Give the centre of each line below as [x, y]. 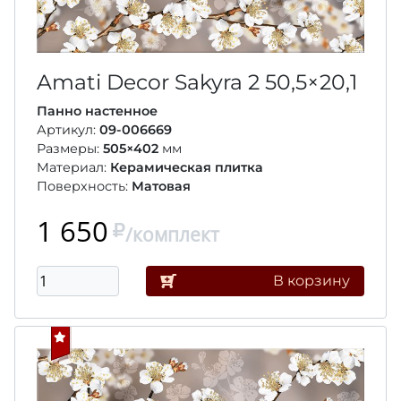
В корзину [311, 281]
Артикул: [68, 130]
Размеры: [70, 149]
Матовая [161, 187]
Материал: [73, 168]
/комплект [172, 235]
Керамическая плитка [187, 168]
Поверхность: [84, 187]
